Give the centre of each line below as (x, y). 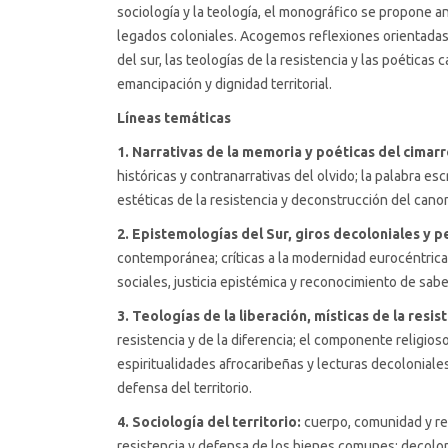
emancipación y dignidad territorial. (224, 84)
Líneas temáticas (174, 118)
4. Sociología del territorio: (210, 422)
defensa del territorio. (184, 388)
